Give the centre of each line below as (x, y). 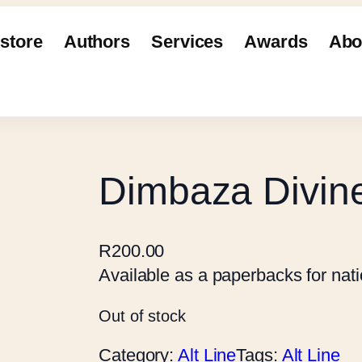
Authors (97, 42)
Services (187, 42)
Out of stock (142, 316)
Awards (276, 42)
